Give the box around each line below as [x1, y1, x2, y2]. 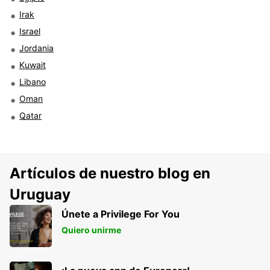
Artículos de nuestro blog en [10, 164, 210, 182]
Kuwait [19, 59, 46, 70]
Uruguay [10, 185, 71, 203]
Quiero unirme [61, 224, 121, 235]
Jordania [19, 42, 54, 53]
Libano [19, 76, 46, 87]
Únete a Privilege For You [61, 207, 180, 220]
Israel [19, 25, 40, 36]
